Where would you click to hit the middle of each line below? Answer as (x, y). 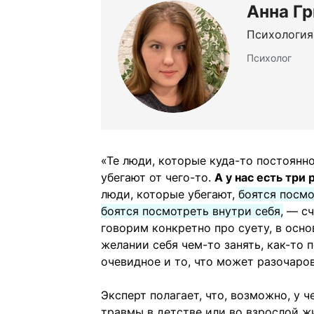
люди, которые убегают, (170, 194)
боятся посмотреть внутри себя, (192, 211)
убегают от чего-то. (158, 178)
